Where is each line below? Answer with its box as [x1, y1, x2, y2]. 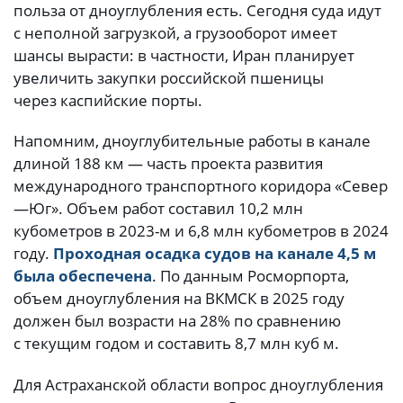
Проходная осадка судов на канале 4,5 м [53, 243, 376, 264]
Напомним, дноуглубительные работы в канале [13, 130, 371, 152]
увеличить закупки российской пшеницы [13, 67, 324, 88]
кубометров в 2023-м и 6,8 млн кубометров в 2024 [13, 220, 389, 242]
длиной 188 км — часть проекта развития [13, 153, 323, 175]
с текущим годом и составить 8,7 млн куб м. [13, 333, 343, 354]
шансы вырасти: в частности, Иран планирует [13, 44, 354, 66]
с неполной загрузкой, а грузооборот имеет [13, 22, 337, 43]
